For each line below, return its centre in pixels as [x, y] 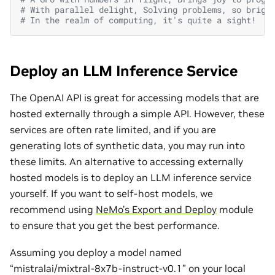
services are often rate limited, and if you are [113, 129]
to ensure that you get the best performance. [115, 225]
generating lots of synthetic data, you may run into [127, 145]
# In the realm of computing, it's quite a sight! [138, 20]
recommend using [53, 209]
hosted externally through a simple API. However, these [137, 113]
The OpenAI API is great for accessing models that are [134, 97]
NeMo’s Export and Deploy [156, 209]
